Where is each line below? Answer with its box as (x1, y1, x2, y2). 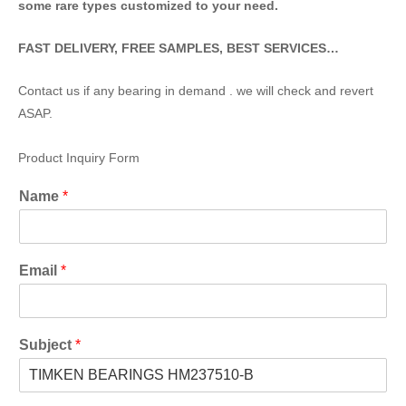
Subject (19, 336, 75, 353)
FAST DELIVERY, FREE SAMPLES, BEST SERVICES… (18, 41, 339, 55)
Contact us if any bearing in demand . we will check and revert (18, 83, 373, 98)
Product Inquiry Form (18, 150, 140, 165)
